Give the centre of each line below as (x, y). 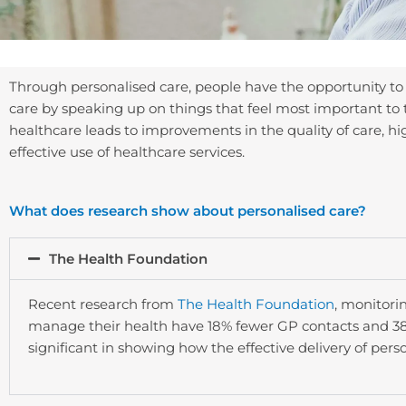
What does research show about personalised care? (188, 211)
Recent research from (103, 304)
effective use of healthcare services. (127, 152)
